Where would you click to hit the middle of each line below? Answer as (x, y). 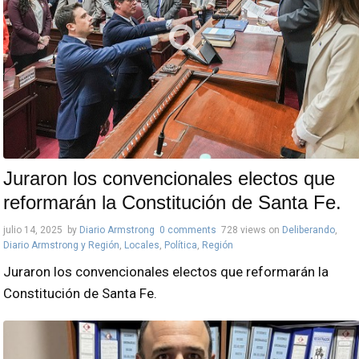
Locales (142, 246)
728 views (244, 230)
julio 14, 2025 (33, 230)
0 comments (188, 230)
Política (181, 246)
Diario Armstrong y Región (61, 246)
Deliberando (309, 230)
